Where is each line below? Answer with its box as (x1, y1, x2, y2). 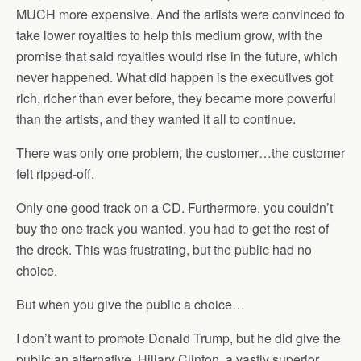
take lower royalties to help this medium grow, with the (16, 26, 322, 44)
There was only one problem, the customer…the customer (16, 143, 345, 162)
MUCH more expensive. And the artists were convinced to (16, 5, 345, 23)
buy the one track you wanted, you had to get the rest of (16, 219, 329, 238)
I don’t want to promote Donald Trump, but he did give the (16, 329, 341, 347)
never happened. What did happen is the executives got (16, 68, 333, 86)
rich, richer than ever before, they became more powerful (16, 89, 336, 107)
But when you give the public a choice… (16, 295, 245, 313)
